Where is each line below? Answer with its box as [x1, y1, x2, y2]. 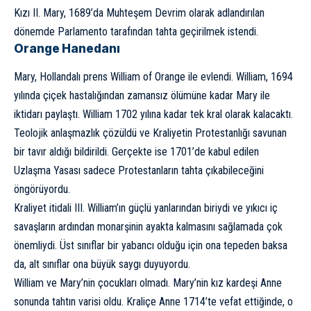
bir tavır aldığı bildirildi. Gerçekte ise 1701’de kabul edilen [14, 144, 259, 158]
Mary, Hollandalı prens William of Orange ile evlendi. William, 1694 [14, 69, 293, 83]
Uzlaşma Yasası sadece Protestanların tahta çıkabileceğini [14, 163, 264, 177]
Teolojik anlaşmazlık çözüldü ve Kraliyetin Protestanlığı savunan [14, 126, 287, 140]
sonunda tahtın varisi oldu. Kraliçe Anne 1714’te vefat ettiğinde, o [14, 294, 293, 308]
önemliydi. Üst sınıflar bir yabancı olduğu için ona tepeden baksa [14, 238, 287, 252]
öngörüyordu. [14, 182, 70, 196]
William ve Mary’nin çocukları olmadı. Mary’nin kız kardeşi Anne [14, 276, 282, 289]
